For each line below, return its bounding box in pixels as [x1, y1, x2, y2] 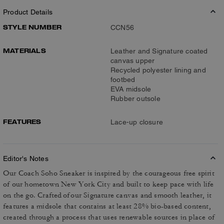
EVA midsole [110, 84, 151, 93]
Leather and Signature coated [110, 46, 208, 55]
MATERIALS [3, 46, 46, 54]
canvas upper [110, 56, 155, 64]
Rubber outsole [110, 94, 160, 102]
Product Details [3, 7, 52, 16]
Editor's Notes [3, 154, 48, 162]
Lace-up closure [110, 117, 163, 126]
